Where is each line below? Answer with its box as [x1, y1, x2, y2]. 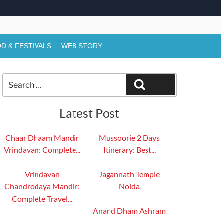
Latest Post [59, 106, 120, 121]
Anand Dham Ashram [93, 206, 166, 216]
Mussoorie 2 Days [99, 133, 160, 143]
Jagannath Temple [99, 169, 160, 179]
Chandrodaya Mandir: [4, 182, 80, 191]
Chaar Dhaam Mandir [5, 133, 79, 143]
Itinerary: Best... [103, 145, 156, 155]
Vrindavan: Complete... [3, 145, 80, 155]
